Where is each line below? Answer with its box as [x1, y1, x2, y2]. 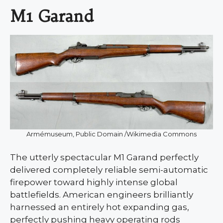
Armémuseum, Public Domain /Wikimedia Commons [26, 130, 197, 138]
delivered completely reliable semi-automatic [10, 165, 208, 175]
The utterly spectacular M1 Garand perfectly [10, 152, 199, 163]
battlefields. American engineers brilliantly [10, 190, 193, 200]
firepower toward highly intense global [10, 177, 178, 188]
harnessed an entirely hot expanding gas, [10, 202, 189, 213]
